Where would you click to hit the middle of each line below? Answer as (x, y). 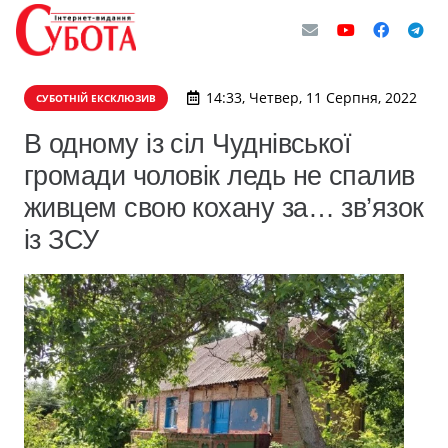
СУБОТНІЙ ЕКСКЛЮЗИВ (96, 98)
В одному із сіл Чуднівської (188, 143)
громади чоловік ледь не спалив (219, 175)
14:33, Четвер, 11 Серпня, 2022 (311, 97)
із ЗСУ (61, 239)
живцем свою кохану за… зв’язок (224, 207)
